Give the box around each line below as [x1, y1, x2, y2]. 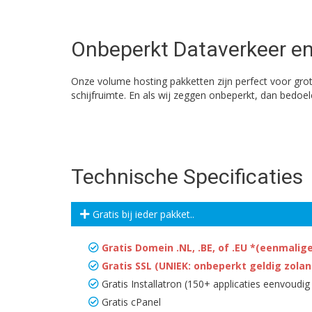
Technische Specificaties [71, 164, 303, 189]
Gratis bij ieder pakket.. [90, 208, 194, 221]
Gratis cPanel [102, 295, 161, 309]
